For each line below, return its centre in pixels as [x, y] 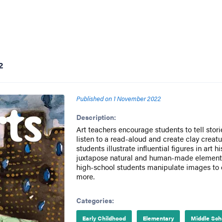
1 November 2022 [137, 98]
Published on [94, 98]
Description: [96, 117]
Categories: [95, 200]
